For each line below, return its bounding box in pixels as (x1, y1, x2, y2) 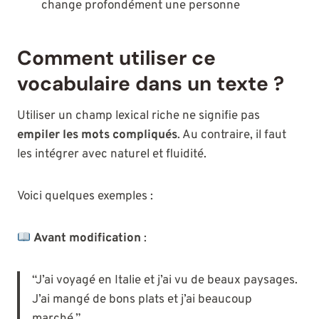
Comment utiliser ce (17, 45, 216, 72)
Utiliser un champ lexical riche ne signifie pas (17, 108, 260, 125)
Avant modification (33, 231, 142, 247)
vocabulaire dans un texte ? (17, 70, 284, 98)
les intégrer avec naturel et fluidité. (17, 147, 206, 163)
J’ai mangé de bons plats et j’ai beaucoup (32, 292, 252, 308)
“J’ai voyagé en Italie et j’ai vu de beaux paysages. (32, 273, 298, 289)
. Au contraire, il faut (177, 127, 286, 144)
